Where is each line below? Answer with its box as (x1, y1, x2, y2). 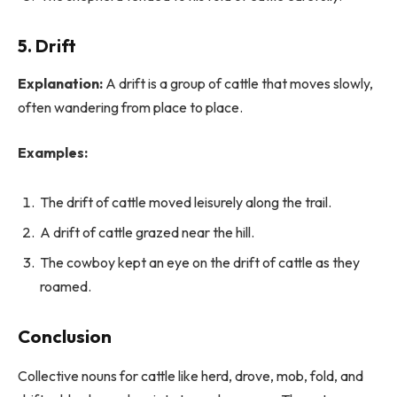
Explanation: (18, 74, 103, 92)
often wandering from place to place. (18, 97, 243, 116)
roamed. (40, 276, 91, 295)
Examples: (18, 144, 88, 162)
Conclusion (18, 325, 112, 348)
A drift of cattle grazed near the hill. (40, 222, 254, 241)
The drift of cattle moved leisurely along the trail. (40, 192, 331, 211)
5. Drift (18, 35, 76, 58)
